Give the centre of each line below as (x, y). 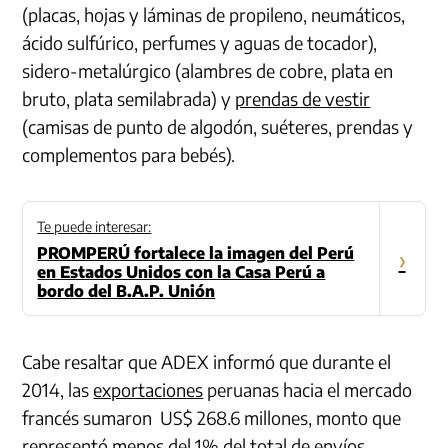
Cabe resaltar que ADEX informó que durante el (207, 362)
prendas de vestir (303, 99)
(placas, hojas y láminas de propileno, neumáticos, (214, 15)
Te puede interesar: (94, 227)
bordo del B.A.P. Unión (126, 291)
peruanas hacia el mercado (308, 390)
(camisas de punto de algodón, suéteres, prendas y (218, 127)
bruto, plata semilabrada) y (129, 99)
